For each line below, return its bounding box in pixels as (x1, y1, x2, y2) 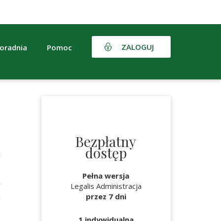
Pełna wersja (82, 171, 130, 181)
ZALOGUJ (121, 41, 154, 52)
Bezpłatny (75, 132, 137, 150)
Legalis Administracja (70, 181, 142, 191)
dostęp (85, 144, 127, 162)
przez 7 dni (85, 191, 126, 201)
